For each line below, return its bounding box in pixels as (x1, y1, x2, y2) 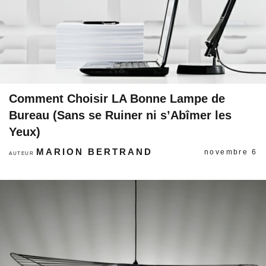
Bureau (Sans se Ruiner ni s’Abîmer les (9, 109, 232, 122)
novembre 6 (204, 148, 257, 156)
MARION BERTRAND (36, 147, 153, 157)
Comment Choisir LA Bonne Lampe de (9, 92, 225, 105)
